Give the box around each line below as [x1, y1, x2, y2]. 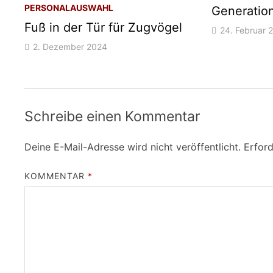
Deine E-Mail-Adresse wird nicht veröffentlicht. [24, 141, 241, 154]
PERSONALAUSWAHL [24, 2, 114, 13]
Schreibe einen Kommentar [24, 108, 201, 126]
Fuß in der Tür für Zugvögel [24, 20, 183, 35]
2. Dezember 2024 [33, 41, 108, 52]
